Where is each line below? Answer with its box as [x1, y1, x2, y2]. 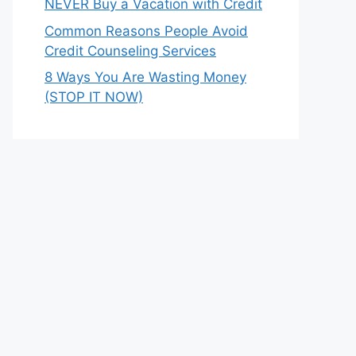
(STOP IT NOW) [44, 89, 143, 105]
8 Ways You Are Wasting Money [44, 69, 246, 85]
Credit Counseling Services [44, 42, 216, 59]
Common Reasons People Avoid [44, 22, 248, 39]
